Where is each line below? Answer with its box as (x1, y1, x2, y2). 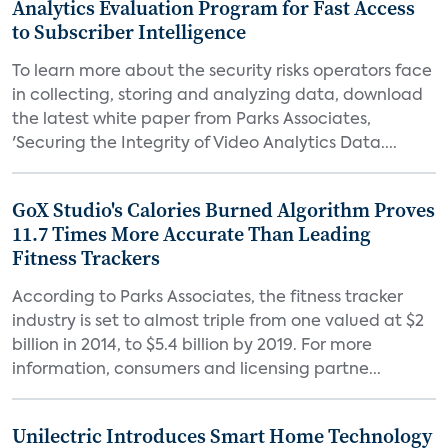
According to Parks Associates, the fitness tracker (12, 290, 403, 306)
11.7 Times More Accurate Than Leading (12, 220, 371, 248)
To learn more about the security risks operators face (12, 64, 432, 80)
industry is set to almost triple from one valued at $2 (12, 314, 424, 330)
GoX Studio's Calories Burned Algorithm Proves (12, 196, 435, 224)
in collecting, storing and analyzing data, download (12, 88, 423, 104)
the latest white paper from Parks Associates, (12, 112, 371, 128)
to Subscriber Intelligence (12, 18, 246, 46)
